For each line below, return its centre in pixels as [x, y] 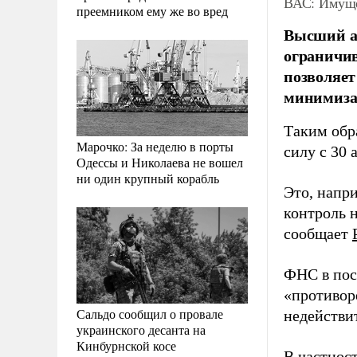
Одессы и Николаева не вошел [160, 162]
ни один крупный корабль [148, 178]
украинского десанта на [141, 329]
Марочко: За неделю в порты [155, 146]
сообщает [318, 233]
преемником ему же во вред [152, 10]
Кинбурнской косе [126, 345]
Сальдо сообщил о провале [150, 313]
